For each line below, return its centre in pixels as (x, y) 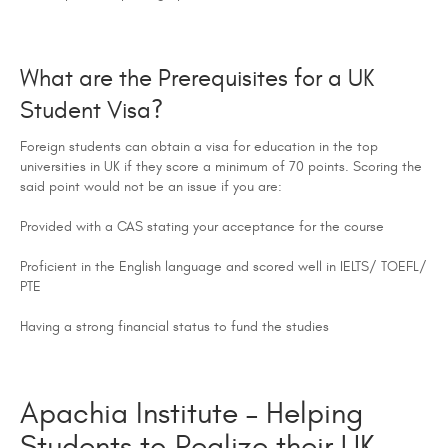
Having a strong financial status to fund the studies (174, 326)
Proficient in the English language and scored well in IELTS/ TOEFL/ (223, 266)
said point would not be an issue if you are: (151, 186)
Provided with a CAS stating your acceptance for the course (202, 226)
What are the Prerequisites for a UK (197, 78)
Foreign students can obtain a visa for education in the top (199, 146)
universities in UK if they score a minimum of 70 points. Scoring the (221, 166)
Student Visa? (91, 110)
